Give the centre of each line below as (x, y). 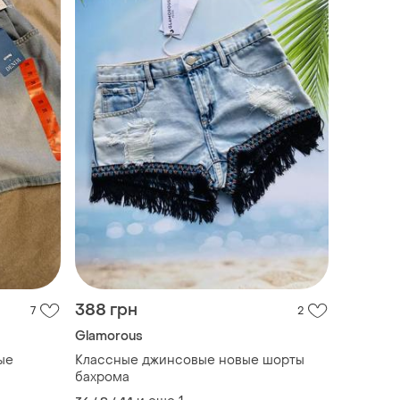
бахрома (102, 377)
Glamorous (109, 336)
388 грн (106, 310)
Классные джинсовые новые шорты (190, 360)
